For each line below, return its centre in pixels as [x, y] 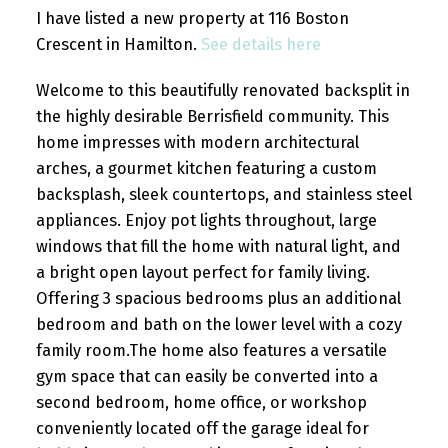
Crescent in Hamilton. [118, 45]
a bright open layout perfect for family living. [202, 272]
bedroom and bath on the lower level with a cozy [218, 324]
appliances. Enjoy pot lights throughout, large [206, 220]
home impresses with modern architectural [197, 142]
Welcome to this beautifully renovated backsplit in [222, 90]
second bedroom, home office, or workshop [201, 402]
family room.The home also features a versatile [211, 350]
